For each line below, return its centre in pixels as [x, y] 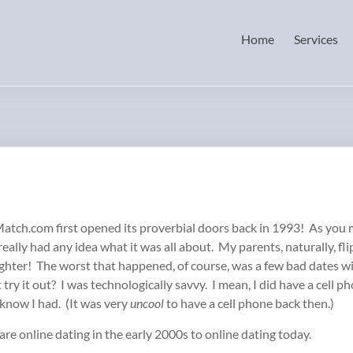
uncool [147, 303]
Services [316, 39]
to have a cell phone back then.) [249, 303]
